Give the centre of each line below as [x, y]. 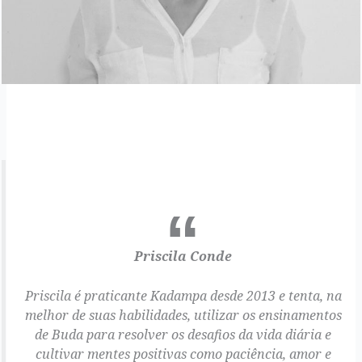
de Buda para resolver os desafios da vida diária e [183, 335]
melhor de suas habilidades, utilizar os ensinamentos [183, 316]
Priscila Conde [183, 256]
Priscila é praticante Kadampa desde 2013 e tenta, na [183, 296]
